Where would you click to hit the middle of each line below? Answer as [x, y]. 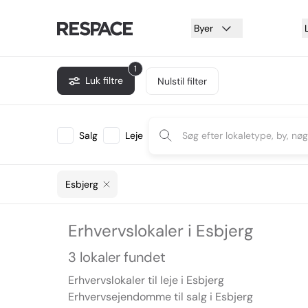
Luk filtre [104, 80]
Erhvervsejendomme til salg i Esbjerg [161, 297]
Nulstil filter [182, 81]
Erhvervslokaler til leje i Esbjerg [146, 280]
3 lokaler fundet [117, 257]
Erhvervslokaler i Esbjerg [161, 231]
